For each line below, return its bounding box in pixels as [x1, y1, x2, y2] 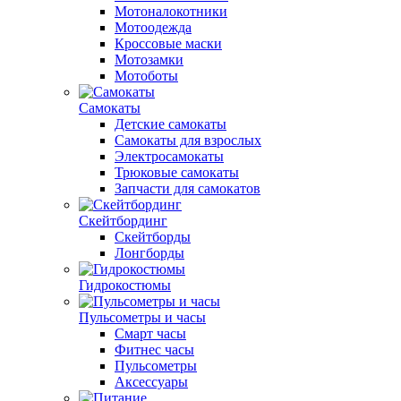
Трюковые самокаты [115, 165, 239, 180]
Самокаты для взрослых [115, 132, 261, 148]
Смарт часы [115, 326, 186, 341]
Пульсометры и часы [79, 310, 206, 325]
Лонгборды [115, 245, 184, 260]
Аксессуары [115, 374, 188, 389]
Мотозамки [115, 52, 183, 67]
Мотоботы [115, 68, 178, 83]
